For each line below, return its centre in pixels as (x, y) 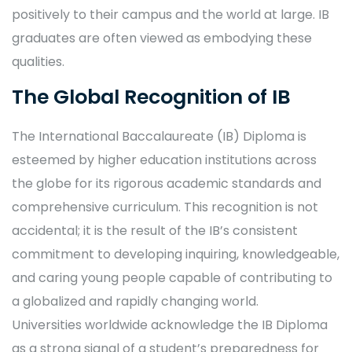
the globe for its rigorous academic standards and (167, 183)
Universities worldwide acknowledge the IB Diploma (170, 325)
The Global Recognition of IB (151, 97)
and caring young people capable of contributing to (172, 278)
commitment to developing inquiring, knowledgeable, (176, 254)
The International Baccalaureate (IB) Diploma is (159, 136)
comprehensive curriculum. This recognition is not (165, 207)
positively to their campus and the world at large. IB (170, 15)
